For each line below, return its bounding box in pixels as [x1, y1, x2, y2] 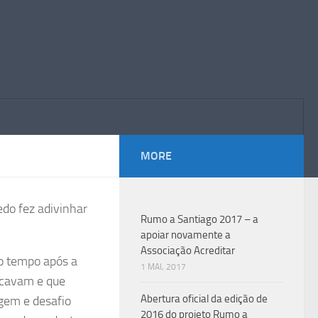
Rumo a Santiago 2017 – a [141, 213, 258, 226]
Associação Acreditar [141, 244, 235, 257]
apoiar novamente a [141, 229, 231, 241]
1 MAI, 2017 [141, 262, 186, 272]
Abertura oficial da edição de [141, 292, 268, 305]
